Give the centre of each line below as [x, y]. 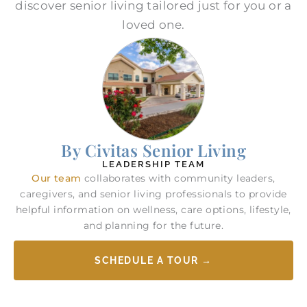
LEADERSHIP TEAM [153, 164]
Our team [57, 179]
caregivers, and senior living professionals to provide [153, 194]
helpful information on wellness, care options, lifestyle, [153, 210]
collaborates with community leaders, [178, 179]
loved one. [153, 25]
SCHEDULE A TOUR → [153, 260]
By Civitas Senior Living [153, 150]
